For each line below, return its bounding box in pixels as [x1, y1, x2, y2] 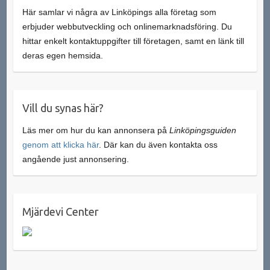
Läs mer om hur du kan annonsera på [22, 125, 169, 135]
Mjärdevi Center [22, 205, 99, 218]
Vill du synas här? [22, 101, 104, 114]
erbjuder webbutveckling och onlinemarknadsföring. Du [22, 21, 232, 31]
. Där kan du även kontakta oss [98, 139, 218, 149]
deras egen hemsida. [22, 50, 103, 60]
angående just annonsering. [22, 154, 129, 164]
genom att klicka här [22, 139, 99, 149]
